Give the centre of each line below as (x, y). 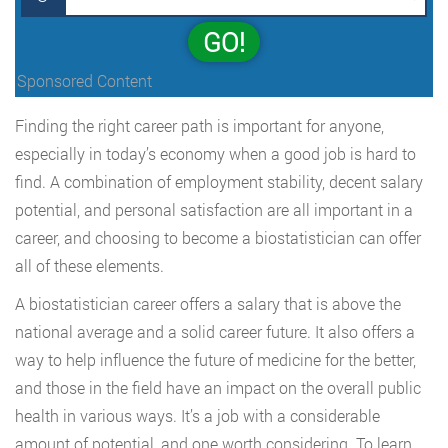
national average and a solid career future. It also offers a (215, 331)
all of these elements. (89, 265)
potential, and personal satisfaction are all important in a (214, 209)
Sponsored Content (84, 80)
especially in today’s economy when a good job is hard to (215, 153)
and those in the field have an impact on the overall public (218, 387)
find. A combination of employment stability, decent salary (219, 181)
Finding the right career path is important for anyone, (199, 125)
